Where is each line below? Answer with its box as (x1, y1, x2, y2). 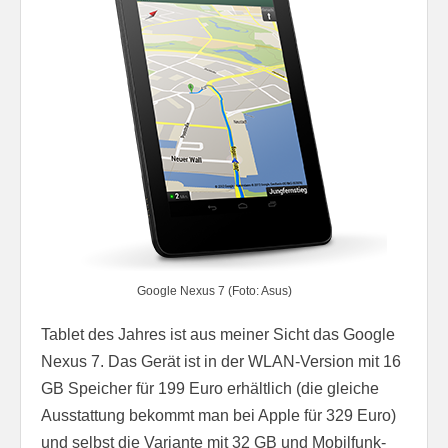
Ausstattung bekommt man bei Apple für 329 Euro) (41, 406, 396, 424)
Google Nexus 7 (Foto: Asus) (136, 283, 292, 298)
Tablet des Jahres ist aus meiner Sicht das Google (41, 325, 395, 343)
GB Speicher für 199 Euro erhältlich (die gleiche (41, 379, 379, 397)
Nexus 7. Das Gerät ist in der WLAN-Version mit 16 (41, 352, 401, 370)
